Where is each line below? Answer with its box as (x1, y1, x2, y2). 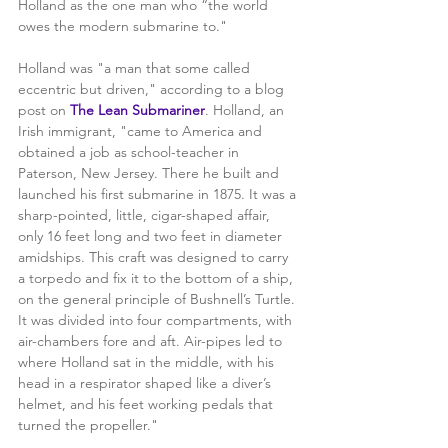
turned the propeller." (18, 415, 158, 434)
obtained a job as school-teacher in (18, 142, 243, 161)
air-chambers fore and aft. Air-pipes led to (18, 331, 286, 350)
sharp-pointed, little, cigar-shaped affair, (18, 205, 274, 224)
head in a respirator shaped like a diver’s (18, 373, 275, 392)
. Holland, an (205, 100, 288, 119)
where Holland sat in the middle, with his (18, 352, 278, 371)
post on (18, 100, 70, 119)
